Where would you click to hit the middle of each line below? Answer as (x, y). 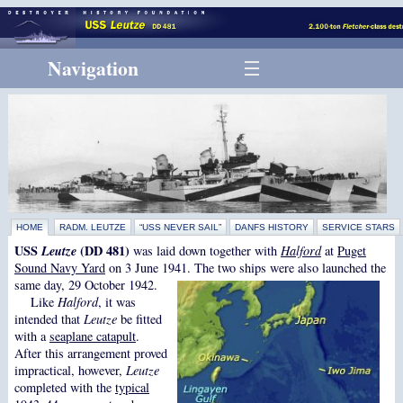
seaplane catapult (92, 336)
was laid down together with (205, 250)
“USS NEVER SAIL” (180, 227)
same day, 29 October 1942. (85, 284)
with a (31, 336)
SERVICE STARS (358, 227)
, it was (116, 301)
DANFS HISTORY (271, 227)
